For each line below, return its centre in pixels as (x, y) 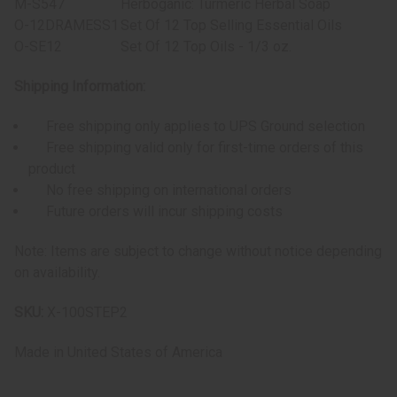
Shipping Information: (80, 87)
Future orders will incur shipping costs (156, 212)
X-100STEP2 (87, 313)
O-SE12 (38, 47)
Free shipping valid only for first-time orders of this (196, 148)
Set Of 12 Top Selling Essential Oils (231, 26)
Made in (41, 353)
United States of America (145, 353)
